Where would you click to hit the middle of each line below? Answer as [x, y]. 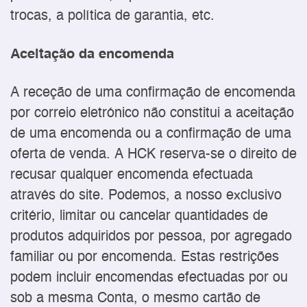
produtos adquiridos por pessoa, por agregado [151, 237]
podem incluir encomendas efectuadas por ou [149, 278]
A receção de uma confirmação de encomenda [153, 93]
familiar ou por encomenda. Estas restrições [145, 258]
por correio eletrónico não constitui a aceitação [152, 114]
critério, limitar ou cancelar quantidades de [139, 217]
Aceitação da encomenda [92, 54]
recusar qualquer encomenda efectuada [132, 175]
